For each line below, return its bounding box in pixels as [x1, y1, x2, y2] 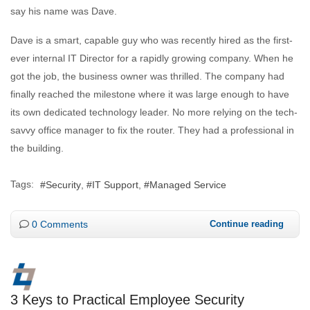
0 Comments [32, 219, 88, 230]
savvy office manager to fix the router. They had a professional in [10, 124, 294, 136]
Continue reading [210, 219, 284, 230]
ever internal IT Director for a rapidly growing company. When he [10, 52, 293, 64]
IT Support [92, 179, 138, 191]
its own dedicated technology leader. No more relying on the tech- [10, 106, 298, 118]
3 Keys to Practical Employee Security [10, 292, 244, 308]
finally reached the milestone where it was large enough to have [10, 88, 289, 100]
